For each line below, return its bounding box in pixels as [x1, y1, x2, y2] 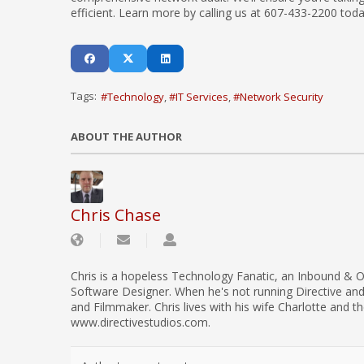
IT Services [175, 89, 228, 105]
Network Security [240, 89, 323, 105]
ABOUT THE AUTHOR [71, 129, 182, 144]
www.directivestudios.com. [71, 314, 210, 330]
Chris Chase [71, 204, 161, 226]
